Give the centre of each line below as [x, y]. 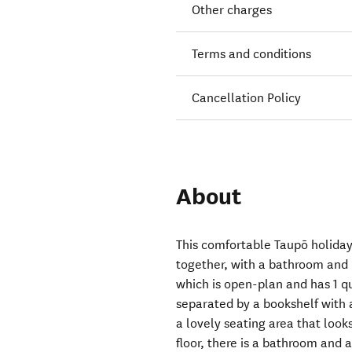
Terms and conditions [252, 54]
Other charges [232, 10]
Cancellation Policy [247, 98]
